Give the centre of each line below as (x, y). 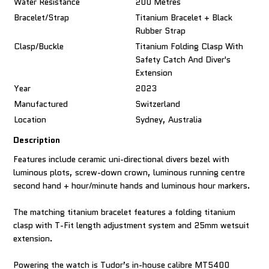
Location (30, 120)
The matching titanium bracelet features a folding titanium (125, 212)
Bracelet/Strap (42, 18)
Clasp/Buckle (39, 47)
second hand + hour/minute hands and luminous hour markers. (132, 186)
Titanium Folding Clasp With (189, 47)
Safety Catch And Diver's (183, 60)
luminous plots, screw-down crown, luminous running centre (129, 173)
